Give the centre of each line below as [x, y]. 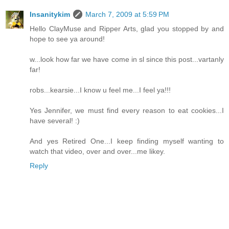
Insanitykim [50, 14]
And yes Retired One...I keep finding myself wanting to [127, 141]
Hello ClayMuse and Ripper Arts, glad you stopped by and [127, 28]
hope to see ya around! [67, 39]
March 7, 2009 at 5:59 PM [127, 14]
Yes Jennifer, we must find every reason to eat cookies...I [127, 110]
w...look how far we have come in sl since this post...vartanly [127, 59]
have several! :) [55, 120]
